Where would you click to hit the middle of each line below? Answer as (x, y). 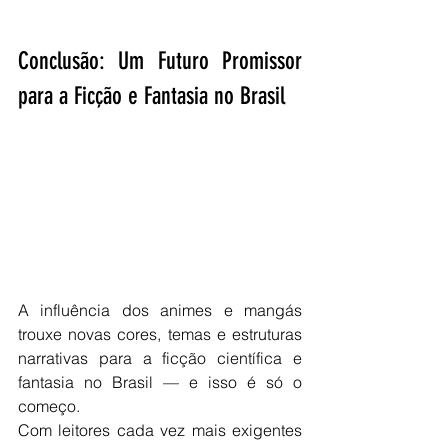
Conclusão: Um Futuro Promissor (160, 61)
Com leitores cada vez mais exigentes (160, 429)
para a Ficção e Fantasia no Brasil (151, 96)
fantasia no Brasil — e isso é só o (160, 381)
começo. (49, 405)
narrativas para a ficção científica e (160, 357)
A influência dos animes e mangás (160, 309)
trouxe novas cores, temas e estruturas (160, 333)
